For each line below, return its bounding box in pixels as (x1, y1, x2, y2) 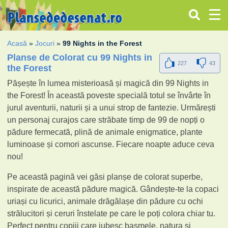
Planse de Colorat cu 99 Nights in (7, 52, 153, 63)
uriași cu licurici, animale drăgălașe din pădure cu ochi (7, 196, 204, 206)
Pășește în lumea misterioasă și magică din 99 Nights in (7, 78, 209, 88)
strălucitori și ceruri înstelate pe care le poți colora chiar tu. (7, 209, 216, 218)
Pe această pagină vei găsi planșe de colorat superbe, (7, 172, 203, 181)
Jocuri (35, 39, 55, 47)
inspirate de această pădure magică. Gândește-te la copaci (7, 184, 219, 193)
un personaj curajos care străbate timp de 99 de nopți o (7, 115, 205, 124)
